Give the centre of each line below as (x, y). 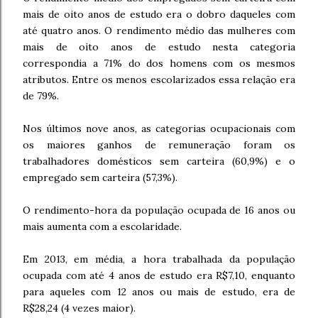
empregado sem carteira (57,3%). (100, 177)
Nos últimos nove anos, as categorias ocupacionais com (159, 128)
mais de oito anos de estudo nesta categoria (159, 47)
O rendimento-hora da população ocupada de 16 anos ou (159, 210)
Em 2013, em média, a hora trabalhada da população (159, 259)
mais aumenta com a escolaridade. (102, 226)
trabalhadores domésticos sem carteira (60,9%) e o (159, 161)
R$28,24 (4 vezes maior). (79, 308)
